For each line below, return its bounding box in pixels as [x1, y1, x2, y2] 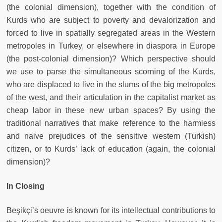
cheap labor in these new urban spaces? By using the [6, 106, 216, 114]
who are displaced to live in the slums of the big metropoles [6, 80, 216, 89]
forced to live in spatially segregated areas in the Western [6, 28, 216, 37]
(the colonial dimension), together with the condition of [6, 2, 216, 11]
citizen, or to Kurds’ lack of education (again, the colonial [6, 144, 216, 153]
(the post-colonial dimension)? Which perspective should [6, 54, 216, 63]
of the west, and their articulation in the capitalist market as [6, 93, 216, 102]
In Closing [6, 181, 45, 190]
